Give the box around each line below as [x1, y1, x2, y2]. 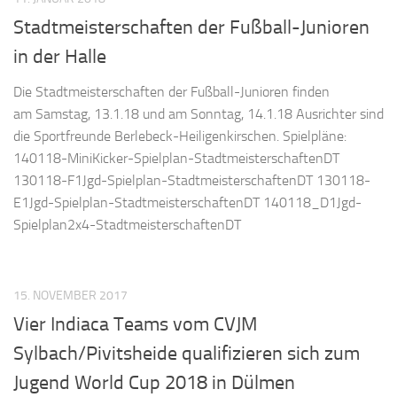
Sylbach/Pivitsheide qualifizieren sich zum [13, 342, 360, 366]
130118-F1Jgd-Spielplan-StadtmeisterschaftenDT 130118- [13, 172, 370, 190]
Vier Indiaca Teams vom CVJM [13, 313, 257, 337]
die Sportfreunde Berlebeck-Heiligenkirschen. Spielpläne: [13, 128, 346, 145]
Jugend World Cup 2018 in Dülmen [13, 371, 295, 395]
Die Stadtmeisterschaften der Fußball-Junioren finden [13, 83, 330, 101]
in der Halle [13, 45, 106, 69]
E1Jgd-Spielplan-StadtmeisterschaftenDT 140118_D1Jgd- [13, 194, 362, 212]
